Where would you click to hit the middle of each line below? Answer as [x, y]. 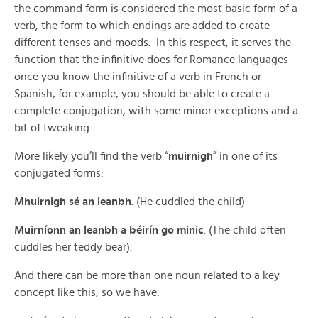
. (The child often [245, 230]
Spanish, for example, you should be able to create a [142, 94]
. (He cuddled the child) [188, 202]
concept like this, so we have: [87, 292]
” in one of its [245, 156]
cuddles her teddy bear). [73, 247]
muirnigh [191, 156]
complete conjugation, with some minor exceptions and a [156, 111]
